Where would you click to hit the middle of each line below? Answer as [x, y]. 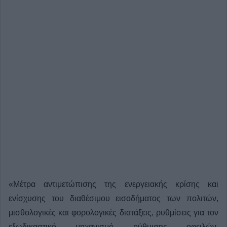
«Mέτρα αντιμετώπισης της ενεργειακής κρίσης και [113, 184]
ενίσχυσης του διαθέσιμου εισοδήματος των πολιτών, [113, 198]
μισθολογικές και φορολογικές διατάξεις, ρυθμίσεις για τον [113, 212]
